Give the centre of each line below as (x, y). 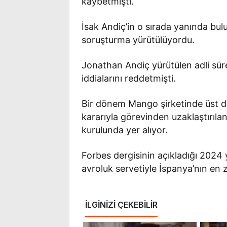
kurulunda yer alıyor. (125, 130)
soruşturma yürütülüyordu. (138, 40)
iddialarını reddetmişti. (129, 78)
